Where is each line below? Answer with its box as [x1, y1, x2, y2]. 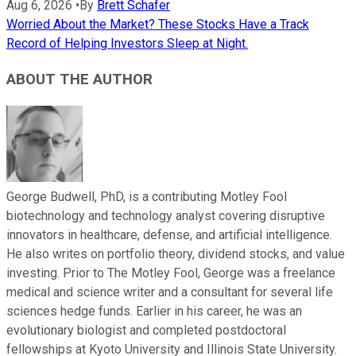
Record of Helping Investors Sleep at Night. [6, 36, 248, 52]
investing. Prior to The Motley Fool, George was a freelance [6, 265, 335, 281]
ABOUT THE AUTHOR [6, 70, 153, 88]
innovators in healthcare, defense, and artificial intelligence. [6, 226, 332, 242]
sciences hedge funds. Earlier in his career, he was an [6, 303, 302, 319]
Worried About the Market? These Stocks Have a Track [6, 17, 309, 33]
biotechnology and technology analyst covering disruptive [6, 207, 325, 223]
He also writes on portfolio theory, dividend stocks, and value [6, 246, 345, 261]
